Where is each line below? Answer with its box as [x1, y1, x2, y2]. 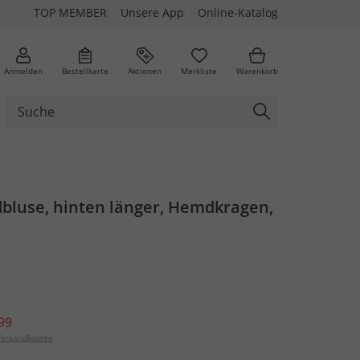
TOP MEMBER [34, 5, 107, 20]
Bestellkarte [62, 64, 108, 76]
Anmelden [4, 64, 43, 76]
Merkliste [181, 64, 217, 76]
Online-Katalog [198, 5, 278, 20]
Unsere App [121, 5, 184, 20]
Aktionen [128, 64, 162, 76]
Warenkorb [236, 64, 278, 76]
